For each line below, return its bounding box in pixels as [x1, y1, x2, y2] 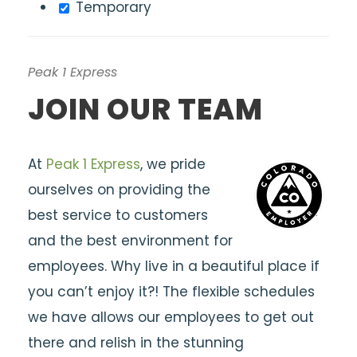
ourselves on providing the [28, 180, 210, 199]
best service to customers [28, 206, 208, 225]
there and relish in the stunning [28, 333, 244, 352]
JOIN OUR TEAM [28, 89, 263, 130]
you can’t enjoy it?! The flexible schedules [28, 282, 315, 301]
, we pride [140, 155, 206, 174]
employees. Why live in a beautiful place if [28, 257, 320, 276]
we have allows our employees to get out [28, 308, 314, 327]
